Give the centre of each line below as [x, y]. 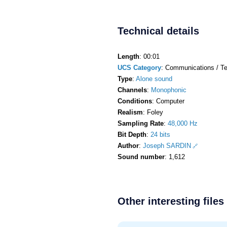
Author [128, 145]
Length [128, 56]
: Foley [153, 112]
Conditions [135, 101]
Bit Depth [132, 134]
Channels [132, 90]
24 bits [160, 134]
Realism [130, 112]
